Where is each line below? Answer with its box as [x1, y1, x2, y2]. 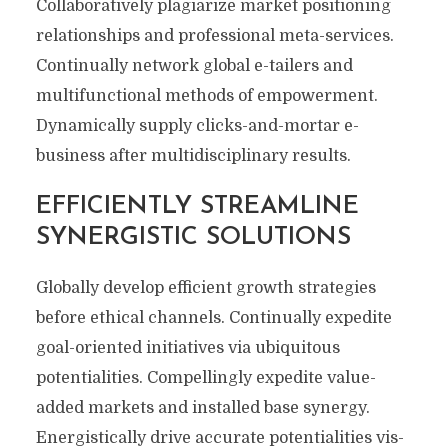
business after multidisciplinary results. [35, 147, 351, 165]
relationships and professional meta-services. [35, 27, 394, 45]
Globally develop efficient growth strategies [35, 279, 376, 297]
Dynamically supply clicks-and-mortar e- [35, 117, 359, 135]
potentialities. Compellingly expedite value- [35, 369, 376, 387]
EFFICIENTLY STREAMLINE [35, 194, 359, 219]
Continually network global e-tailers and [35, 57, 353, 75]
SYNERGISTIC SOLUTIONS [35, 225, 351, 250]
